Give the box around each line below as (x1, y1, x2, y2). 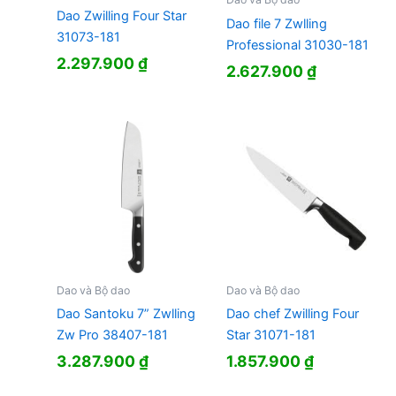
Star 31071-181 (225, 327, 316, 344)
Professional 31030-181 (225, 36, 369, 53)
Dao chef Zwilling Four (225, 306, 359, 323)
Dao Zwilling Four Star (56, 7, 187, 24)
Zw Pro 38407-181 (56, 327, 168, 344)
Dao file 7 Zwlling (225, 15, 327, 32)
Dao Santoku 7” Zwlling (56, 306, 195, 323)
